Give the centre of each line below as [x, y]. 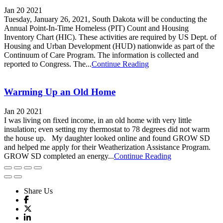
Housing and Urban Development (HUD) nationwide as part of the [109, 46]
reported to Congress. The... [48, 64]
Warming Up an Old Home [60, 92]
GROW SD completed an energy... [59, 156]
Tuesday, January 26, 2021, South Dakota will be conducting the [106, 19]
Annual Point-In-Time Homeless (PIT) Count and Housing [96, 28]
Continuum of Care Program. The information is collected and [101, 55]
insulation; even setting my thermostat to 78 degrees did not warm [107, 129]
